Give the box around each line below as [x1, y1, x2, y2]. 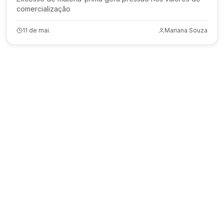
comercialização [16, 4, 70, 13]
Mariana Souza [164, 26, 207, 34]
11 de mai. [22, 26, 50, 34]
